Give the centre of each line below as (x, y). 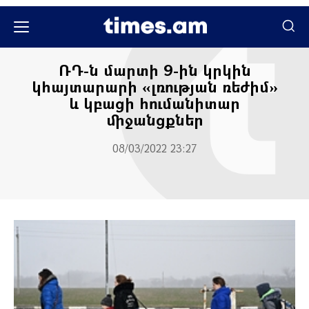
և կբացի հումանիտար (154, 103)
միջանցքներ (154, 120)
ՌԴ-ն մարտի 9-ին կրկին (154, 70)
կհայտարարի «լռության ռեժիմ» (154, 87)
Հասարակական (154, 42)
